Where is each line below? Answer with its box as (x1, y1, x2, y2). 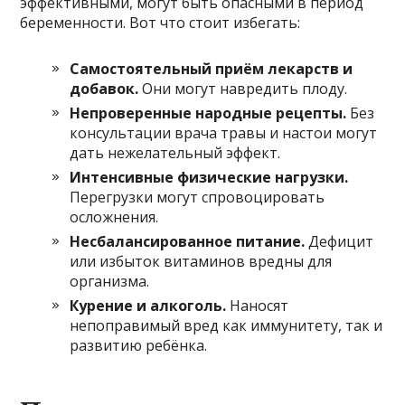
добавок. (70, 78, 139, 99)
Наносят (226, 295, 289, 316)
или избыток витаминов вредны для (70, 250, 333, 271)
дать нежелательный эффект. (70, 142, 281, 163)
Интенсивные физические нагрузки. (70, 166, 349, 187)
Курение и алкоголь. (70, 295, 227, 316)
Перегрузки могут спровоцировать (70, 186, 325, 207)
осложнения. (70, 206, 159, 227)
